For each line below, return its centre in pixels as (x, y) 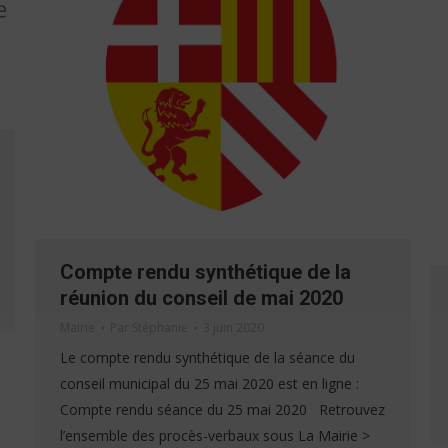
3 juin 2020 (233, 327)
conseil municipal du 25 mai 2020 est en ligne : (209, 383)
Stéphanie (160, 327)
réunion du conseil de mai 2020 (201, 297)
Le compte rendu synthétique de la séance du (207, 357)
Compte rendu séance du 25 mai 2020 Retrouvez (222, 409)
